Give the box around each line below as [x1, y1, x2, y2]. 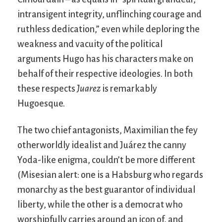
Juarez [77, 83, 101, 94]
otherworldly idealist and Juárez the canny [17, 140, 186, 150]
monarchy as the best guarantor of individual [17, 184, 195, 195]
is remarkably [101, 83, 157, 94]
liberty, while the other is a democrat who [17, 199, 183, 210]
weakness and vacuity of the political [17, 39, 163, 49]
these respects [17, 83, 77, 94]
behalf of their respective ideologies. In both [17, 68, 193, 79]
